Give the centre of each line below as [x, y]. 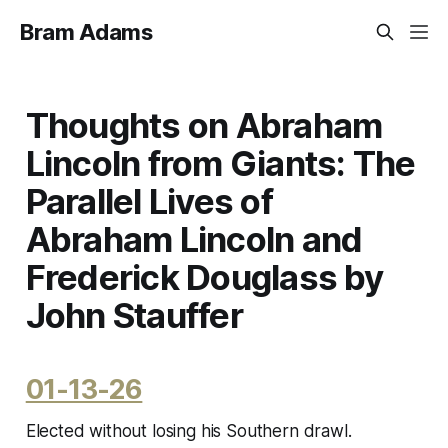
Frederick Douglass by [204, 276]
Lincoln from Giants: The [220, 162]
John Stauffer [134, 314]
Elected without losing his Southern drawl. [188, 430]
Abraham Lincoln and [194, 238]
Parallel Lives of [149, 200]
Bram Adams [86, 32]
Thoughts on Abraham [204, 124]
